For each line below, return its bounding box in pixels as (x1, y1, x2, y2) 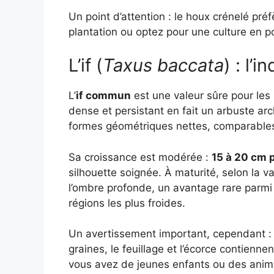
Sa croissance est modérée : (68, 150, 212, 163)
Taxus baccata (103, 54, 224, 76)
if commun (76, 89, 131, 102)
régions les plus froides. (68, 196, 185, 209)
